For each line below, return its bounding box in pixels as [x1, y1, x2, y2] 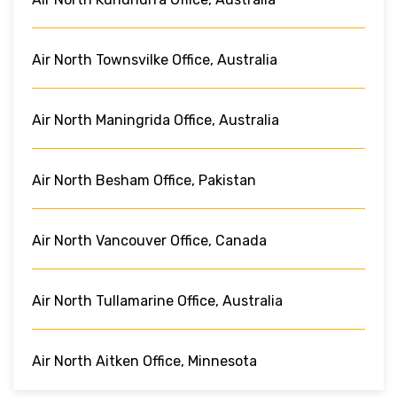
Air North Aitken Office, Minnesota [32, 352, 257, 370]
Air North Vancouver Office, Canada [32, 231, 267, 249]
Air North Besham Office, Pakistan [32, 171, 256, 189]
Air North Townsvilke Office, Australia [32, 51, 277, 68]
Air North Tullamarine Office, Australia [32, 292, 283, 309]
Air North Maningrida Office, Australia [32, 111, 279, 128]
